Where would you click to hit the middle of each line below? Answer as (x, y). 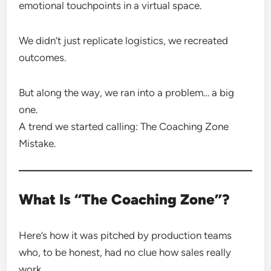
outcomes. (43, 57)
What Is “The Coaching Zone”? (125, 199)
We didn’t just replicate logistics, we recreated (124, 41)
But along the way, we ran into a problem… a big (127, 93)
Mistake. (38, 143)
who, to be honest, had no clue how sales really (125, 252)
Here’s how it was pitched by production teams (126, 235)
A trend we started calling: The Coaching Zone (124, 126)
